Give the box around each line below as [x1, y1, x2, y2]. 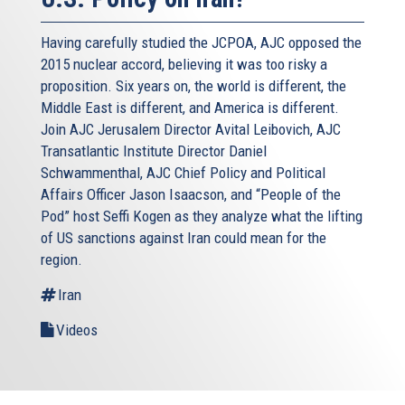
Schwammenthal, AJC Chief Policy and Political [41, 163, 325, 182]
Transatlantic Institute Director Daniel [41, 141, 267, 160]
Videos [56, 320, 98, 339]
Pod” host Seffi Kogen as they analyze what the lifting [41, 206, 363, 225]
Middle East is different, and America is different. [41, 98, 339, 117]
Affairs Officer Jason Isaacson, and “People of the [41, 184, 341, 203]
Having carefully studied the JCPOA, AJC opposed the [41, 33, 362, 52]
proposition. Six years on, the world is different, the [41, 76, 346, 95]
